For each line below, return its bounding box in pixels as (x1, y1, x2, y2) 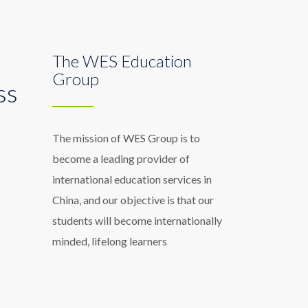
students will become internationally (52, 214, 222, 227)
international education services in (52, 173, 212, 186)
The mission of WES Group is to (52, 131, 200, 144)
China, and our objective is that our (52, 193, 214, 206)
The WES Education (52, 51, 192, 71)
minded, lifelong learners (52, 234, 167, 247)
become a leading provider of (52, 152, 190, 165)
